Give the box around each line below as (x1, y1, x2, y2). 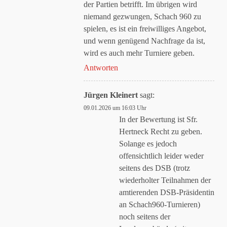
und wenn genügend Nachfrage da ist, (84, 36, 205, 45)
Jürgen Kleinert (84, 91, 138, 99)
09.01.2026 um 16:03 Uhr (84, 104, 146, 111)
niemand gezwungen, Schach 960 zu (84, 12, 201, 21)
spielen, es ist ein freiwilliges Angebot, (84, 24, 206, 33)
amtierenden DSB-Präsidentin (119, 188, 214, 197)
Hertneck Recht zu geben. (119, 127, 202, 136)
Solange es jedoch (119, 139, 177, 148)
